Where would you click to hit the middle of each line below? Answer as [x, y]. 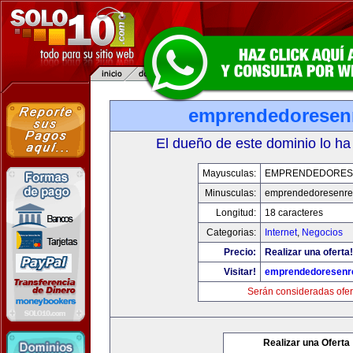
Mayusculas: [229, 173]
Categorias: [231, 232]
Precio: [240, 252]
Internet [281, 232]
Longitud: [236, 213]
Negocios [322, 232]
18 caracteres [294, 213]
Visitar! [240, 272]
